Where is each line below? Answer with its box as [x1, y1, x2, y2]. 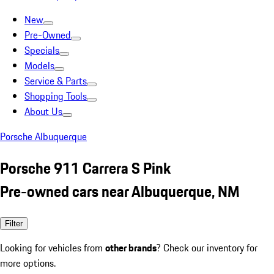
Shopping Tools [24, 89, 87, 103]
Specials [24, 43, 59, 57]
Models [24, 58, 54, 73]
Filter [5, 218, 23, 228]
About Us [24, 104, 62, 119]
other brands [105, 240, 157, 255]
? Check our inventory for [157, 240, 257, 255]
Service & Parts [24, 73, 87, 88]
